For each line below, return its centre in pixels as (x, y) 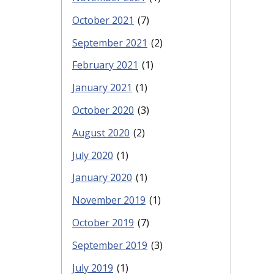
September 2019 (110, 245)
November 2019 (109, 200)
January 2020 (102, 178)
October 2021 (103, 20)
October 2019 (103, 222)
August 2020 (101, 132)
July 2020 (93, 155)
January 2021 (102, 88)
